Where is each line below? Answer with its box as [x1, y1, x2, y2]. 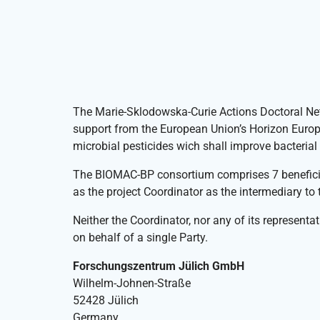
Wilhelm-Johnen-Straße [73, 276, 191, 291]
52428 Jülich [73, 294, 139, 308]
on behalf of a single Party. [73, 231, 208, 245]
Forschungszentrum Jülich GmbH [73, 259, 244, 274]
